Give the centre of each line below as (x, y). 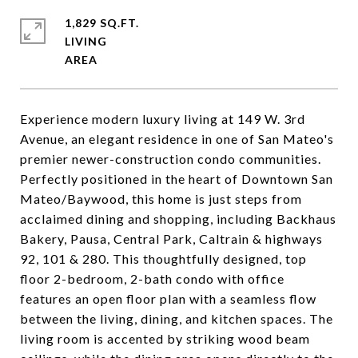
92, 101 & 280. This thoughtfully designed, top (163, 259)
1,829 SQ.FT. (102, 23)
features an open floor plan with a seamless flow (168, 298)
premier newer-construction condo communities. (171, 159)
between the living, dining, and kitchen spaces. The (177, 318)
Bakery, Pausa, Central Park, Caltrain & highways (171, 239)
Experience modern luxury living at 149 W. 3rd (163, 119)
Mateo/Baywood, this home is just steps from (161, 199)
